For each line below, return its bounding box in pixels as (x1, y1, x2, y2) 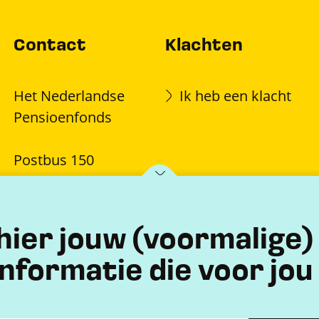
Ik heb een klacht (179, 86, 291, 105)
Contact (14, 38, 87, 56)
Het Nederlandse (14, 86, 125, 105)
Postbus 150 (14, 150, 95, 169)
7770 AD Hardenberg (14, 172, 152, 191)
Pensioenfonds (14, 108, 113, 127)
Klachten (164, 38, 243, 56)
